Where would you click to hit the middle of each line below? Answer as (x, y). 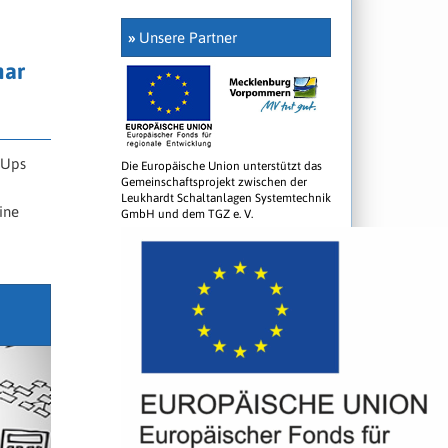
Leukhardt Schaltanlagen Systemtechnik (226, 197)
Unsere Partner (186, 38)
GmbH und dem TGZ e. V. (187, 213)
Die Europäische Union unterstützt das (221, 165)
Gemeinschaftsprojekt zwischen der (214, 181)
